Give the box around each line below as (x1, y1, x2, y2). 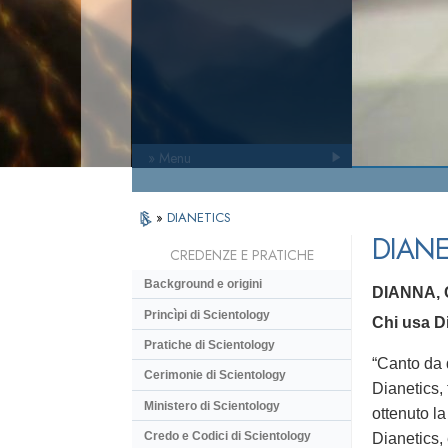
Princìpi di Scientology (144, 307, 270, 322)
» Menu (148, 148, 191, 168)
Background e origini (144, 277, 262, 292)
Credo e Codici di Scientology (144, 429, 311, 444)
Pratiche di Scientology (144, 337, 275, 352)
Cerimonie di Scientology (144, 368, 286, 383)
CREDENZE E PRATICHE (169, 245, 314, 266)
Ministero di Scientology (144, 398, 280, 413)
